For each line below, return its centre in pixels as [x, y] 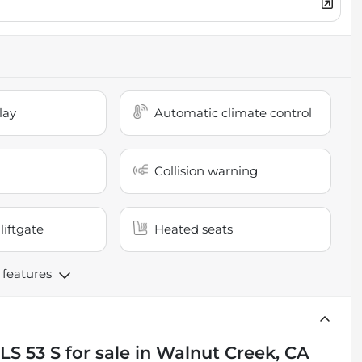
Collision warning [206, 170]
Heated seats [194, 229]
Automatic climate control [234, 112]
